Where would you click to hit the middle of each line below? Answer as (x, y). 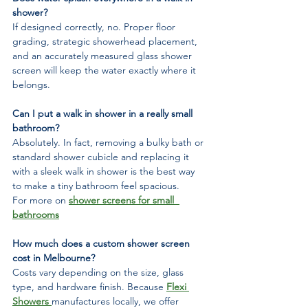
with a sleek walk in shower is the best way (105, 171)
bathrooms (36, 214)
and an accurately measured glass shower (103, 55)
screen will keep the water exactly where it (106, 70)
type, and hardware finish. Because (89, 286)
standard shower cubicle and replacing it (102, 156)
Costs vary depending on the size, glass (99, 272)
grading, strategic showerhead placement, (106, 41)
